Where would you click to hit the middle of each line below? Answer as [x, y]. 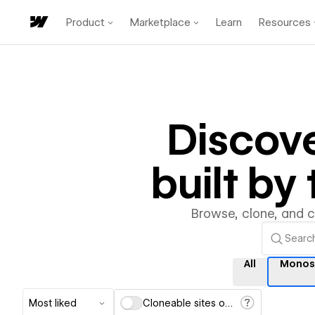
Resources [285, 22]
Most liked [53, 303]
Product [85, 22]
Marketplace [160, 22]
